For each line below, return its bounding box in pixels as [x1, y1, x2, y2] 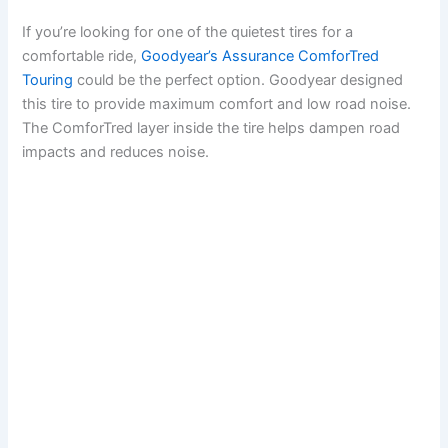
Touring [22, 70, 74, 89]
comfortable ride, [22, 46, 142, 65]
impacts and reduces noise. [22, 142, 210, 161]
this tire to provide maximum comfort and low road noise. [22, 94, 412, 113]
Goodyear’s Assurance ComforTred [141, 46, 380, 65]
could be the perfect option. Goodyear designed [73, 70, 404, 89]
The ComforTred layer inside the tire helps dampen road [22, 118, 401, 137]
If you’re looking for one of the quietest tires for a [22, 22, 354, 41]
